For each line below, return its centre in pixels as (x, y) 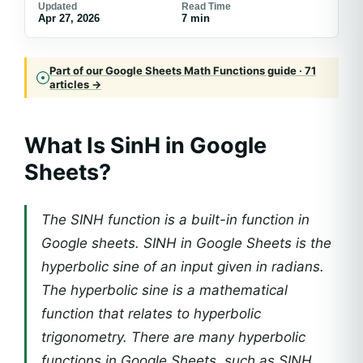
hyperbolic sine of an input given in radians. (183, 267)
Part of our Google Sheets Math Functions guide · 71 (183, 70)
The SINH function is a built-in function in (175, 220)
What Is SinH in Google (145, 145)
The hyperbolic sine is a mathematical (164, 290)
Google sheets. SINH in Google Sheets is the (186, 243)
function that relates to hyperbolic (151, 314)
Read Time (206, 6)
